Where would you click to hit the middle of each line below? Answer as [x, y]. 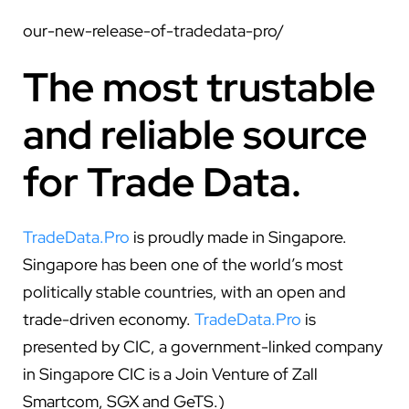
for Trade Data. [162, 181]
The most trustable [199, 86]
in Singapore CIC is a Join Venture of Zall [170, 373]
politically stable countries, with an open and [184, 291]
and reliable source [195, 134]
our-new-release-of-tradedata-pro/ [153, 30]
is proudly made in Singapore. [238, 236]
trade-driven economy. [109, 319]
